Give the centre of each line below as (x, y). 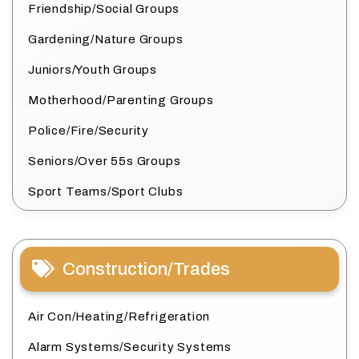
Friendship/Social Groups (104, 9)
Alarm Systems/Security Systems (130, 347)
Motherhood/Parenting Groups (121, 101)
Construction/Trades (146, 270)
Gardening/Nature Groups (106, 40)
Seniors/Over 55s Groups (105, 161)
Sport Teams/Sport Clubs (106, 192)
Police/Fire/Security (89, 131)
